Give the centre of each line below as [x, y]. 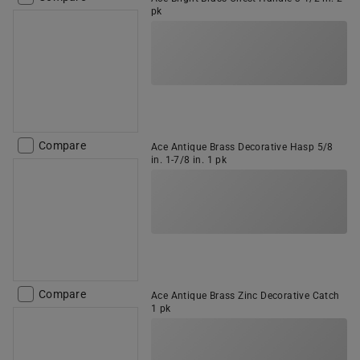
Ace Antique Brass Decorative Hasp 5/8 [242, 147]
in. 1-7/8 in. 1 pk [189, 160]
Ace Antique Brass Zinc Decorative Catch [245, 296]
